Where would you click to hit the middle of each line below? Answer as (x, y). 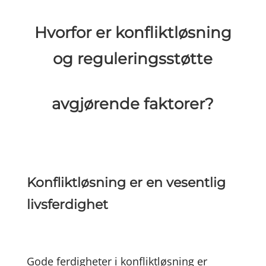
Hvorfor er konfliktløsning (133, 33)
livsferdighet (67, 205)
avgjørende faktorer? (133, 104)
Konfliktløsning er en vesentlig (126, 183)
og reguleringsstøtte (133, 59)
